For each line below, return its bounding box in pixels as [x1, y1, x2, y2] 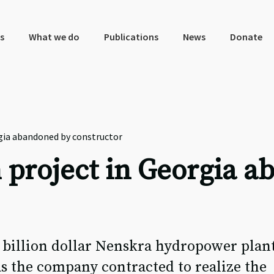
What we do [28, 31, 80, 43]
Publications [103, 31, 158, 43]
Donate [229, 31, 262, 43]
